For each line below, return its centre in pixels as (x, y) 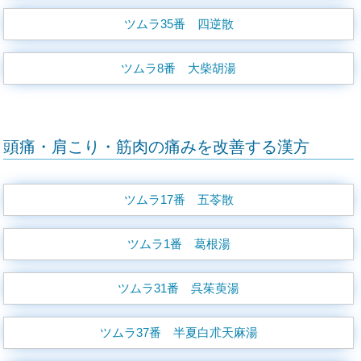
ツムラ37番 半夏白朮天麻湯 (178, 332)
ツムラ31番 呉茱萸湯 (179, 288)
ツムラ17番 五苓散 (178, 199)
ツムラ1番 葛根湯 (178, 244)
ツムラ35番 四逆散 (178, 24)
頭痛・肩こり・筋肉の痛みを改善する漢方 (157, 147)
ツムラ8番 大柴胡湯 (179, 68)
